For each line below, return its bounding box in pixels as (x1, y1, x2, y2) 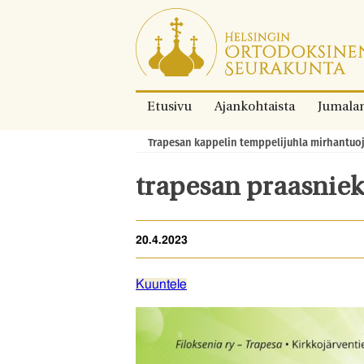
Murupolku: (135, 136, 187, 148)
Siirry (135, 10, 165, 24)
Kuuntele (136, 277, 187, 291)
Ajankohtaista (214, 101, 295, 114)
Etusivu (147, 101, 192, 114)
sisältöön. (135, 49, 190, 63)
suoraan (135, 29, 182, 43)
